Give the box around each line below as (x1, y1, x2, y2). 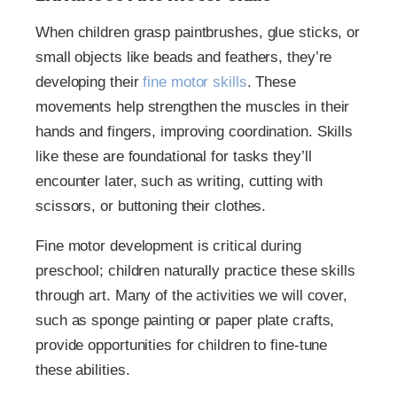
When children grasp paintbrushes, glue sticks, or (35, 24, 361, 42)
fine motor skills (143, 74, 247, 91)
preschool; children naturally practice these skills (35, 262, 355, 280)
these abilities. (35, 362, 130, 379)
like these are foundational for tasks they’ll (35, 148, 312, 166)
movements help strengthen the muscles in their (35, 98, 350, 116)
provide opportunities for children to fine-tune (35, 337, 328, 354)
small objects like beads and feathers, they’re (35, 49, 332, 66)
